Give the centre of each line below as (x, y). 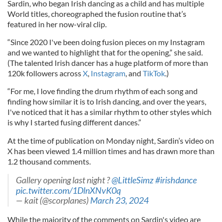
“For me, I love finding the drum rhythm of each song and (103, 91)
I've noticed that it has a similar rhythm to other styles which (110, 112)
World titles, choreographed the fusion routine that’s (97, 14)
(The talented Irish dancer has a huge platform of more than (108, 63)
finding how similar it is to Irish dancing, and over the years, (107, 101)
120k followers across (45, 73)
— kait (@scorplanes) (53, 200)
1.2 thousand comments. (49, 161)
